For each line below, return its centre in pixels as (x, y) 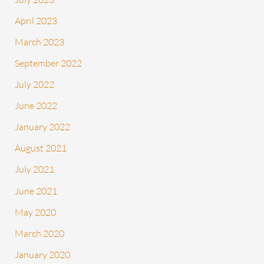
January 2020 (43, 254)
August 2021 (41, 148)
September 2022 (49, 63)
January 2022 (43, 127)
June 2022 (36, 106)
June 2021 (36, 191)
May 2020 (36, 212)
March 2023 (40, 42)
